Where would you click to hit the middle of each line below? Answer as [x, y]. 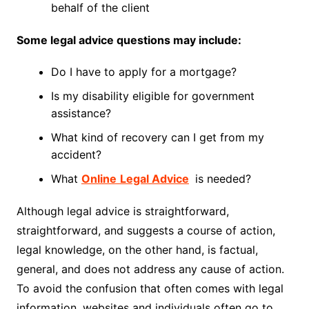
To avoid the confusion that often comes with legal [150, 288]
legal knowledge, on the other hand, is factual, [137, 249]
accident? [76, 154]
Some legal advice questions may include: [129, 40]
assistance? [81, 113]
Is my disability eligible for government [152, 96]
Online [99, 178]
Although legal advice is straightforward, [122, 211]
